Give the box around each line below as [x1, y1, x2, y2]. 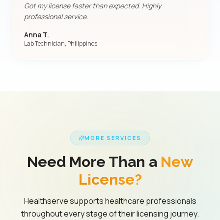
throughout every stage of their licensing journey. [21, 208, 199, 219]
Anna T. [24, 30, 49, 39]
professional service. [24, 12, 88, 21]
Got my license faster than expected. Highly [24, 1, 161, 10]
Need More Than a [27, 153, 161, 170]
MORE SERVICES [84, 134, 141, 141]
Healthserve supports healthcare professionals [24, 195, 196, 206]
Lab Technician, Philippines [24, 39, 97, 48]
